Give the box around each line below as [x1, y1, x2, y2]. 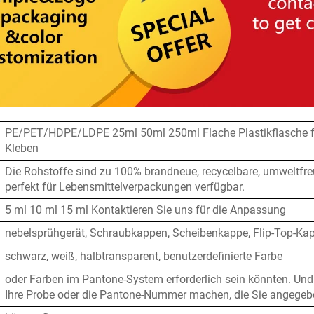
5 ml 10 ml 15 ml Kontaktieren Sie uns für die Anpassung [5, 203, 286, 217]
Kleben [5, 142, 39, 156]
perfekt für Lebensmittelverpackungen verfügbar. [5, 180, 245, 194]
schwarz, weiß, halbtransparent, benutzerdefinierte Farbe [5, 250, 282, 264]
